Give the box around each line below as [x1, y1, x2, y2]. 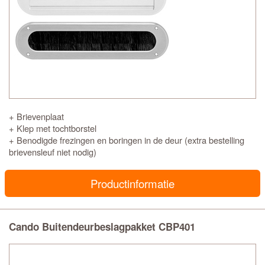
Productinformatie [91, 176, 174, 191]
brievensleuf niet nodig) [9, 146, 96, 158]
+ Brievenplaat [9, 110, 64, 122]
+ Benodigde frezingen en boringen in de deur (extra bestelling [9, 134, 244, 146]
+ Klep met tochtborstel [9, 122, 96, 134]
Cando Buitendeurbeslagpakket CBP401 [9, 219, 195, 234]
